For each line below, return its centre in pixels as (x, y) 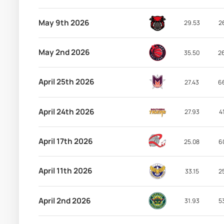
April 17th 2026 (65, 141)
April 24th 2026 (66, 111)
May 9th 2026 (64, 22)
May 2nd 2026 (64, 52)
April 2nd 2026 (64, 200)
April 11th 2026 (65, 171)
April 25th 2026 (66, 82)
